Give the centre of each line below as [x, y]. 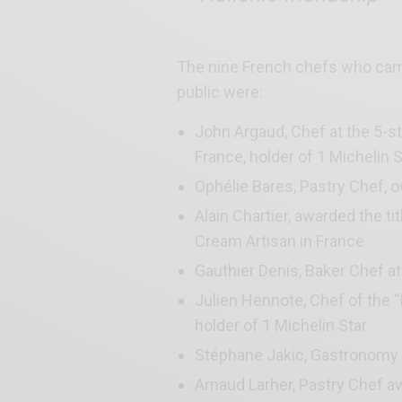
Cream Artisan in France [280, 241]
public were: [220, 92]
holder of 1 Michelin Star [281, 326]
